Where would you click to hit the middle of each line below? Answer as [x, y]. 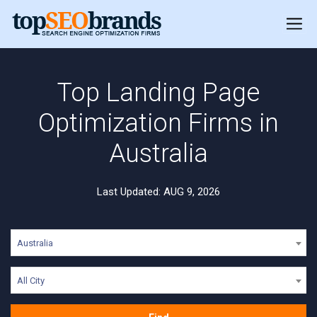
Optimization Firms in [158, 123]
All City [31, 281]
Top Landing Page [158, 93]
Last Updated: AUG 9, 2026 [158, 192]
